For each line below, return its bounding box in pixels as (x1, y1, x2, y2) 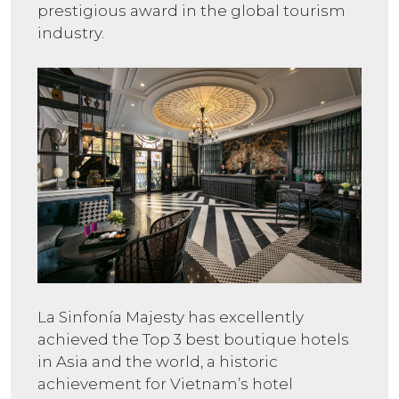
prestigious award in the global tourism (37, 2, 346, 20)
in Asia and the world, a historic (37, 352, 278, 370)
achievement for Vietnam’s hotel (37, 374, 293, 393)
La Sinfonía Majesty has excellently (37, 307, 304, 326)
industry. (37, 24, 104, 43)
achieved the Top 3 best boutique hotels (37, 330, 349, 348)
